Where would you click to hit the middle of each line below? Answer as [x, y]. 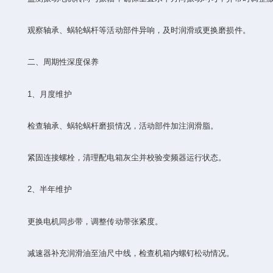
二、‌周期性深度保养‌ [55, 62]
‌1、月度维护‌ [41, 94]
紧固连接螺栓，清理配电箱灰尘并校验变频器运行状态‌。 [119, 158]
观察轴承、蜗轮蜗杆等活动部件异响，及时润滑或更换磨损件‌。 [131, 30]
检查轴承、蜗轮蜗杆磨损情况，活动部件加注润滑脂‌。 [115, 126]
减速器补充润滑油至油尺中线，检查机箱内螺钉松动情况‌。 [123, 253]
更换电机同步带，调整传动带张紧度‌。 [87, 221]
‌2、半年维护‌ [41, 190]
